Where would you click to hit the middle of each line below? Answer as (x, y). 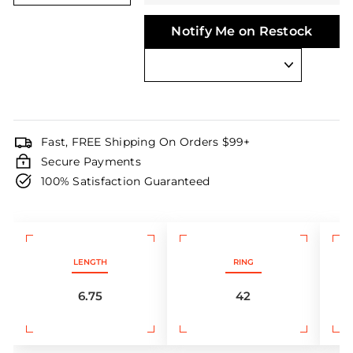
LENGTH (90, 262)
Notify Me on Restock (242, 31)
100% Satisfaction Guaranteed (125, 181)
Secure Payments (91, 161)
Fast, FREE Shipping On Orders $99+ (146, 141)
